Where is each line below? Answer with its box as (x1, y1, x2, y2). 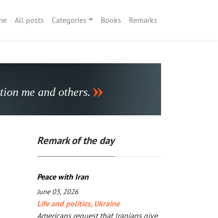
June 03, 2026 (37, 187, 78, 196)
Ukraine (94, 199, 120, 208)
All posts (14, 15, 44, 25)
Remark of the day (37, 134, 114, 147)
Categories (51, 15, 87, 25)
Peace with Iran (37, 172, 89, 182)
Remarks (129, 15, 157, 25)
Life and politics (37, 199, 91, 208)
